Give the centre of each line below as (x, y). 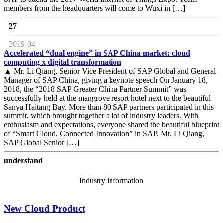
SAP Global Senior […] (42, 143)
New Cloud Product (45, 209)
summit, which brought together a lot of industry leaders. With (101, 116)
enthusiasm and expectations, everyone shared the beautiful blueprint (111, 125)
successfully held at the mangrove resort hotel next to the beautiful (107, 98)
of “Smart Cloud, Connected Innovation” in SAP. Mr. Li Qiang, (104, 134)
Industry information (111, 180)
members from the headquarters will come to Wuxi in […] (95, 8)
